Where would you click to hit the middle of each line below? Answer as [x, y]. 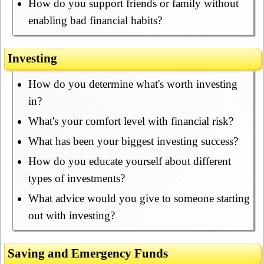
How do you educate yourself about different [129, 161]
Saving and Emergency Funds [88, 254]
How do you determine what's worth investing [133, 84]
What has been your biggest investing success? [133, 141]
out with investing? [71, 216]
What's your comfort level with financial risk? [131, 121]
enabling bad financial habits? [95, 21]
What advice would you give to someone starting [139, 199]
